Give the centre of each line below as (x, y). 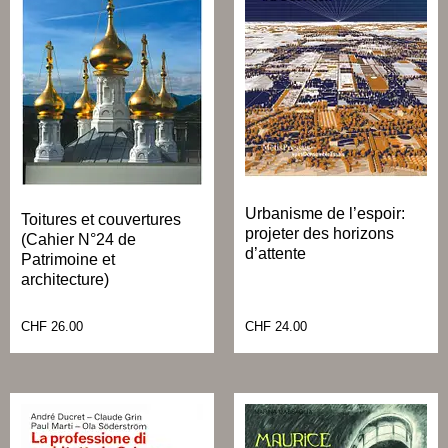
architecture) (65, 280)
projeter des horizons (319, 234)
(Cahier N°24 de (78, 240)
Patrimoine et (68, 260)
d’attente (275, 254)
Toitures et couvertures (101, 220)
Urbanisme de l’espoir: (325, 214)
